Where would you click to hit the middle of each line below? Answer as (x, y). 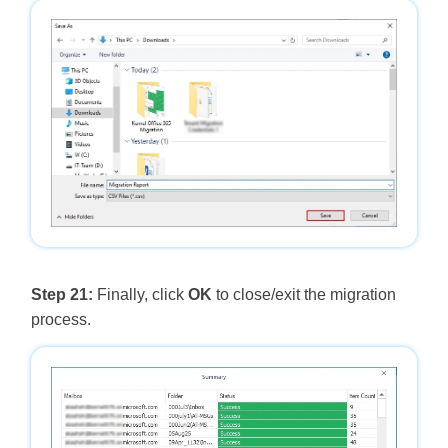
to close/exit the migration (303, 295)
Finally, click (140, 295)
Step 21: (61, 295)
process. (60, 320)
